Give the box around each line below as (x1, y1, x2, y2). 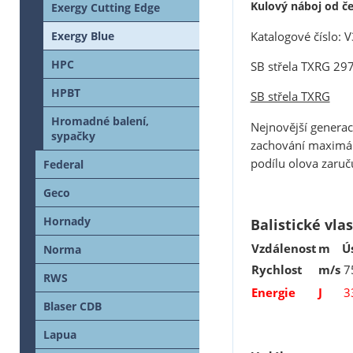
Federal (43, 157, 84, 173)
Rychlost (251, 262, 303, 279)
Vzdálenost (251, 240, 317, 258)
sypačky (51, 128, 95, 144)
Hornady (43, 214, 91, 229)
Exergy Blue (51, 28, 114, 44)
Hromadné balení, (51, 113, 149, 129)
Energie (251, 284, 295, 302)
